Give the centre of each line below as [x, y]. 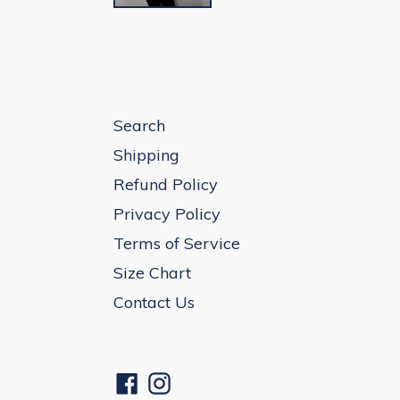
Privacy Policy [167, 213]
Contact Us [154, 302]
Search [139, 125]
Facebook [174, 381]
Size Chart [152, 272]
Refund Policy [166, 184]
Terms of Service [177, 243]
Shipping [146, 154]
